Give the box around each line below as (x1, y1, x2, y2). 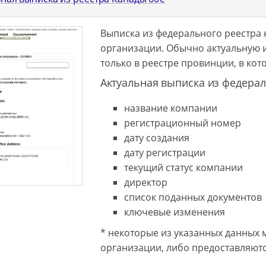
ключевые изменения (123, 205, 225, 218)
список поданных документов (123, 191, 262, 204)
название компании (123, 102, 217, 115)
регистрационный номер (123, 116, 241, 129)
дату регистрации (123, 146, 205, 159)
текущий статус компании (123, 161, 243, 174)
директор (123, 176, 167, 189)
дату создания (123, 131, 189, 144)
